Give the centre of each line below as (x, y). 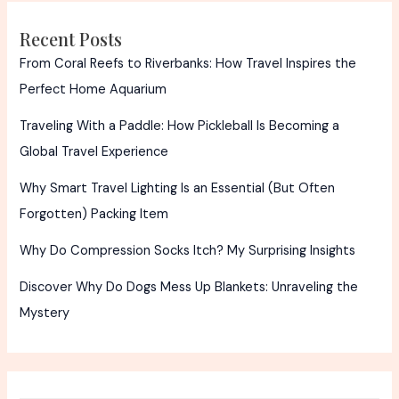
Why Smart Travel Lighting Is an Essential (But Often (178, 189)
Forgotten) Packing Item (94, 215)
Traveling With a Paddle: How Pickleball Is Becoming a (180, 126)
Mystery (45, 313)
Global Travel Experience (94, 152)
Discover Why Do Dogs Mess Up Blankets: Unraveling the (189, 288)
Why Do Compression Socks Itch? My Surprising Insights (188, 251)
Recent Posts (71, 39)
